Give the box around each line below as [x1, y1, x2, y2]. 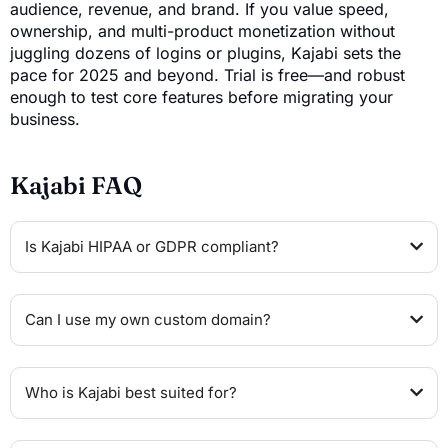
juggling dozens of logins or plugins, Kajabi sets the [10, 42, 401, 63]
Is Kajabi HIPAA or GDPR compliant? [25, 236, 279, 256]
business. [10, 108, 80, 129]
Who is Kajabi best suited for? [25, 382, 237, 402]
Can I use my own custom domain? [25, 309, 271, 329]
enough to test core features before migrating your [10, 86, 393, 107]
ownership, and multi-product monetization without [10, 20, 395, 41]
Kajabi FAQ [10, 170, 142, 200]
